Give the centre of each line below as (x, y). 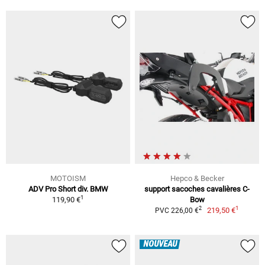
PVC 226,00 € (177, 210)
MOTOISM (68, 178)
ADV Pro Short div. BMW (68, 189)
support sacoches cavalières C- (197, 189)
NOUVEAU (160, 244)
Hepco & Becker (197, 178)
